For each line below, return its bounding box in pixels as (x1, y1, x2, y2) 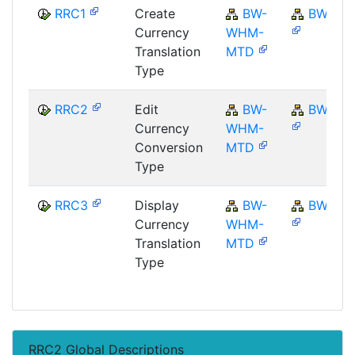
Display (135, 197, 179, 213)
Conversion (135, 139, 203, 155)
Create (135, 5, 175, 21)
